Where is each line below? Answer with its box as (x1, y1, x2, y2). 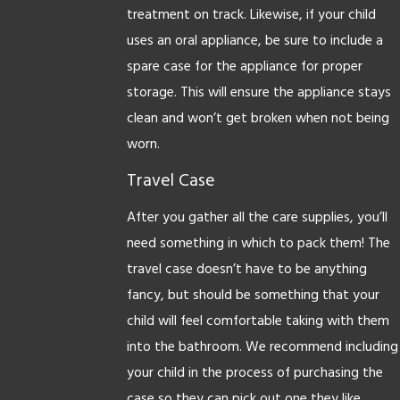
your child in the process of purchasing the (126, 362, 383, 385)
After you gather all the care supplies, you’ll (126, 206, 387, 229)
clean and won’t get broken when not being (126, 107, 389, 130)
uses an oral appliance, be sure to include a (126, 29, 383, 53)
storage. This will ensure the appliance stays (126, 81, 391, 104)
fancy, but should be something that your (126, 284, 379, 307)
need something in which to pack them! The (126, 232, 390, 255)
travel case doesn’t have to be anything (126, 258, 367, 281)
